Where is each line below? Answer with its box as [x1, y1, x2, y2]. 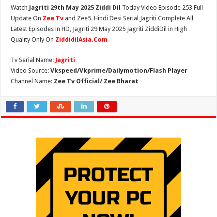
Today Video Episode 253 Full [121, 4, 203, 11]
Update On [11, 15, 43, 22]
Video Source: [11, 67, 51, 74]
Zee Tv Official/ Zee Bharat [54, 77, 139, 85]
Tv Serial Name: [11, 56, 56, 63]
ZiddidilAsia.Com [55, 36, 108, 43]
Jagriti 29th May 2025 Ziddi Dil [29, 4, 121, 11]
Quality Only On [11, 36, 56, 43]
